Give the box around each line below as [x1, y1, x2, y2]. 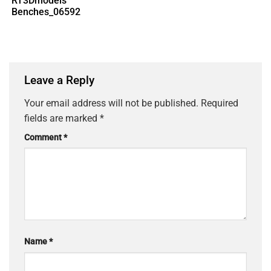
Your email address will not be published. [24, 97, 198, 109]
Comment [24, 132, 64, 143]
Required [201, 97, 238, 109]
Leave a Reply [24, 73, 97, 87]
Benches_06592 [11, 6, 80, 18]
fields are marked [24, 112, 100, 124]
